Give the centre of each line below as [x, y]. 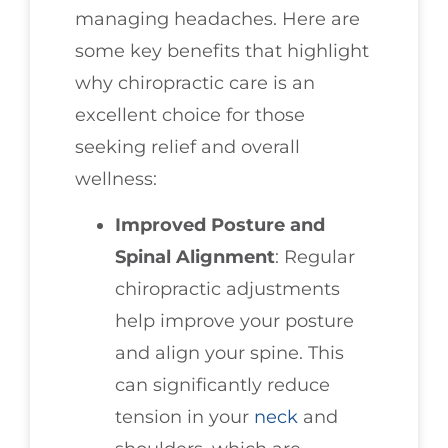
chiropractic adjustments [227, 289]
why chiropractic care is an [195, 82]
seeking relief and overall [187, 146]
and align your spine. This [229, 353]
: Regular [315, 257]
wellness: [116, 178]
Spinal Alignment [195, 257]
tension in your [184, 417]
